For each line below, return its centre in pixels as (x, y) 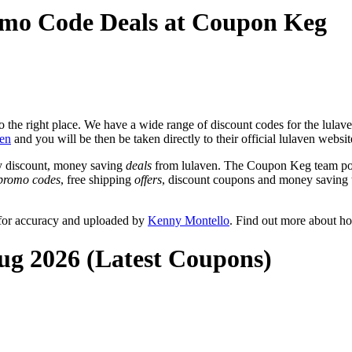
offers (148, 179)
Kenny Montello (189, 220)
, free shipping (97, 179)
